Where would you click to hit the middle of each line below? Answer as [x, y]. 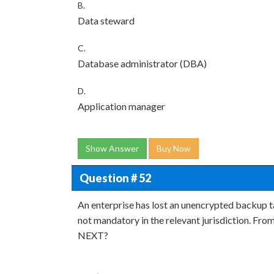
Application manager [121, 106]
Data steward [106, 20]
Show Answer [112, 148]
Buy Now [174, 148]
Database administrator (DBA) [142, 63]
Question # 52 [115, 178]
